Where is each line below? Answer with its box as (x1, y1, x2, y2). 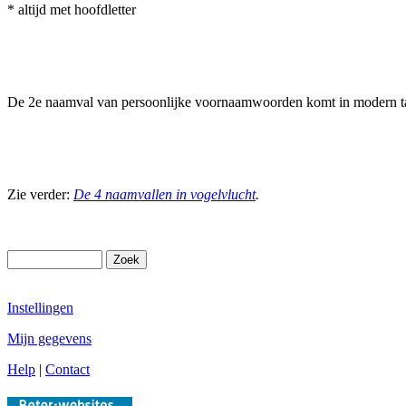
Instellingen (7, 300, 73, 315)
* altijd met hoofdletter (7, 2, 136, 17)
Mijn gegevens (7, 331, 92, 346)
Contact (45, 362, 90, 377)
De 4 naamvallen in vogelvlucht (73, 187, 256, 202)
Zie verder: (7, 187, 73, 202)
